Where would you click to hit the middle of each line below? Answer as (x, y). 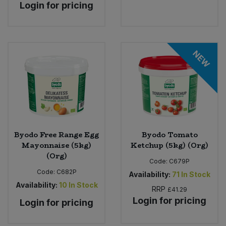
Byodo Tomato (169, 135)
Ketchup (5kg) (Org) (169, 146)
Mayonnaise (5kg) (56, 146)
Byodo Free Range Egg (56, 135)
